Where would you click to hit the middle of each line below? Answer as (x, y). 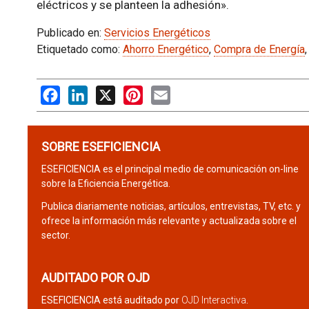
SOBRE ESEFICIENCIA (100, 146)
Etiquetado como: (79, 49)
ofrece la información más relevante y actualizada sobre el (169, 220)
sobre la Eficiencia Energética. (106, 183)
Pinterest (165, 92)
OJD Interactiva (213, 300)
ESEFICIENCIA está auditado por (111, 300)
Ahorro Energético (166, 49)
